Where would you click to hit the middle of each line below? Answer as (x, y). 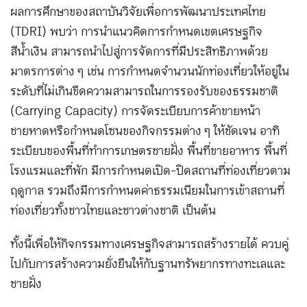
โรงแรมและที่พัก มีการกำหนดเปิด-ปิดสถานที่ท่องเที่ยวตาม (150, 171)
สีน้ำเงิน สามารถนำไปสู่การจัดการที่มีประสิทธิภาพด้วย (139, 52)
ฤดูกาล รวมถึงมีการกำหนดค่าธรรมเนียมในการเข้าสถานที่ (147, 191)
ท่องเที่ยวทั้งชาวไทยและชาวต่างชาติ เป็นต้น (113, 211)
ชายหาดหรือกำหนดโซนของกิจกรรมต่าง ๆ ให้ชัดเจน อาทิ (145, 132)
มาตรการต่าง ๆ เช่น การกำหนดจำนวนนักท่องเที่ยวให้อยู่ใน (150, 72)
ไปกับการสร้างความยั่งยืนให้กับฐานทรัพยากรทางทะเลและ (148, 265)
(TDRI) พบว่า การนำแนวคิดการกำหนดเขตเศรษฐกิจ (136, 32)
